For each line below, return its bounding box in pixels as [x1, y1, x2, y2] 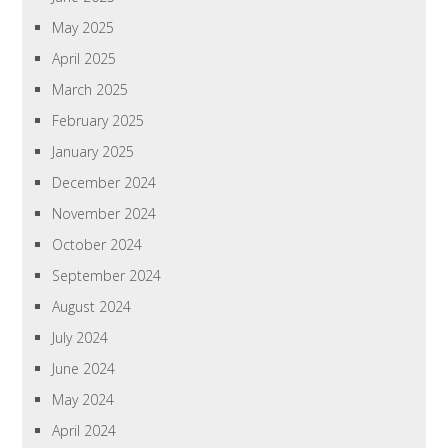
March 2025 [52, 80, 129, 100]
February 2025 [52, 111, 145, 131]
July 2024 [52, 328, 109, 348]
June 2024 [52, 359, 116, 379]
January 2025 [52, 142, 135, 162]
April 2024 [52, 421, 117, 441]
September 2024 [52, 266, 162, 286]
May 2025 [52, 18, 115, 38]
